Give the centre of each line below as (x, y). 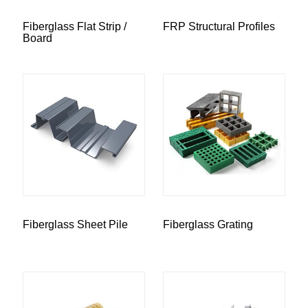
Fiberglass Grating (208, 225)
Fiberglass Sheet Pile (75, 225)
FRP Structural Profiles (219, 27)
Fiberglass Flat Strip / (75, 27)
